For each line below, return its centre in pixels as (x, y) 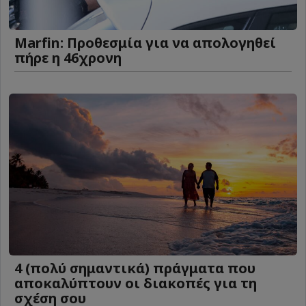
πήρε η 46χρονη (68, 57)
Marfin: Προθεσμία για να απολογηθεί (145, 42)
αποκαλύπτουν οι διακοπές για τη (136, 283)
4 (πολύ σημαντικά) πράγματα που (135, 268)
